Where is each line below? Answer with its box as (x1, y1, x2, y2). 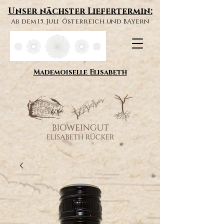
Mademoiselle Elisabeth (33, 67, 127, 77)
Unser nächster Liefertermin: (7, 5, 152, 17)
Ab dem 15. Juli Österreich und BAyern (11, 17, 149, 26)
